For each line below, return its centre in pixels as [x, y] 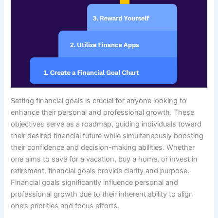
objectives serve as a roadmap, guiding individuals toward [106, 124]
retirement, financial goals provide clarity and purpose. [100, 171]
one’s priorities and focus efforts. [65, 206]
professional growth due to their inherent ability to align [102, 194]
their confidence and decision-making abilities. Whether [103, 148]
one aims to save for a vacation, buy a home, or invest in [104, 159]
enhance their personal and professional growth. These [103, 113]
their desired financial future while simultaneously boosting [107, 136]
